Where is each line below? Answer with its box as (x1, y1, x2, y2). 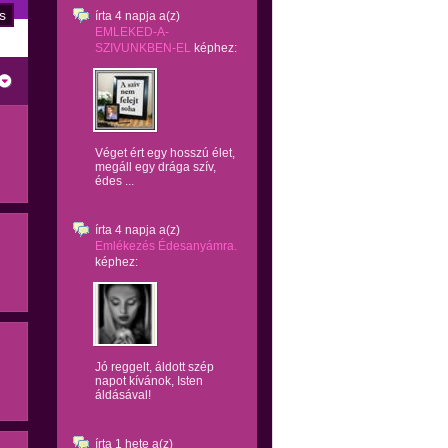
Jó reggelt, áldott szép (95, 360, 214, 374)
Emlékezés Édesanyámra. (95, 239, 237, 253)
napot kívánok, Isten (95, 374, 203, 388)
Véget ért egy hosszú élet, (95, 146, 235, 160)
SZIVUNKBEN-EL (95, 41, 191, 55)
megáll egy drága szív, (95, 160, 216, 174)
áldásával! (95, 388, 151, 402)
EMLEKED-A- (95, 25, 169, 39)
